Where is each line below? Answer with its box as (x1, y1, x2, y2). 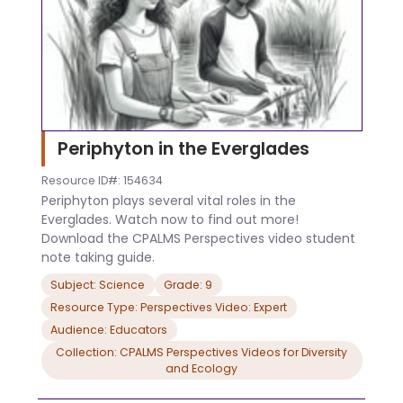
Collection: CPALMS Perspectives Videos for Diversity (56, 344, 347, 360)
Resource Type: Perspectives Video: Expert (50, 299, 287, 315)
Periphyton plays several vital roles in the (40, 192, 296, 210)
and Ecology (166, 360, 237, 376)
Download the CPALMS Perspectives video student (40, 229, 355, 248)
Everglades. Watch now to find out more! (40, 210, 299, 229)
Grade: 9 (164, 276, 212, 292)
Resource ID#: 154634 (40, 172, 163, 188)
